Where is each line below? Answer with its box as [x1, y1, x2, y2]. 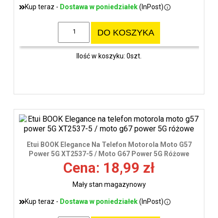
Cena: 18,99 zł [63, 160, 155, 177]
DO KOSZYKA [97, 28, 154, 38]
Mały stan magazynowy [72, 181, 146, 189]
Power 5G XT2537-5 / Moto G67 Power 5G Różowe [29, 150, 189, 158]
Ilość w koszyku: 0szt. [76, 52, 142, 60]
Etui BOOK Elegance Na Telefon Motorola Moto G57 [26, 141, 192, 149]
